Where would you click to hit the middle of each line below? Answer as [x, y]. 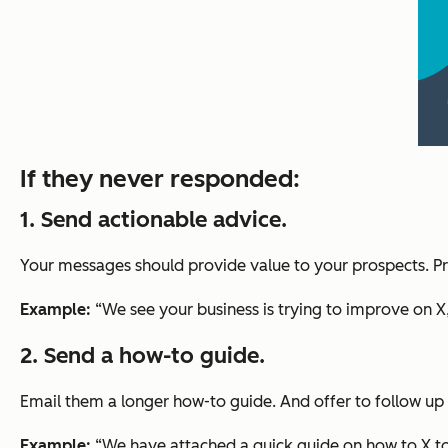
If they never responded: [160, 179]
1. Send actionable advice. [153, 220]
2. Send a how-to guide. [142, 356]
